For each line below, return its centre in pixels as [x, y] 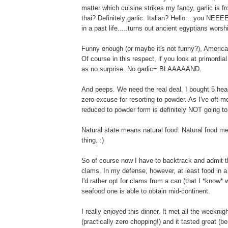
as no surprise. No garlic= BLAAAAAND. [141, 69]
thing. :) [93, 140]
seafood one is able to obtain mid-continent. [146, 191]
